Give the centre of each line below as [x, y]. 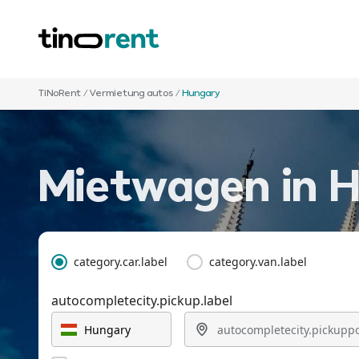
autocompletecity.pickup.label [142, 301]
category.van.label [258, 262]
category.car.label [121, 262]
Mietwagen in [184, 190]
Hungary [201, 94]
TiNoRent [60, 94]
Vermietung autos [131, 94]
